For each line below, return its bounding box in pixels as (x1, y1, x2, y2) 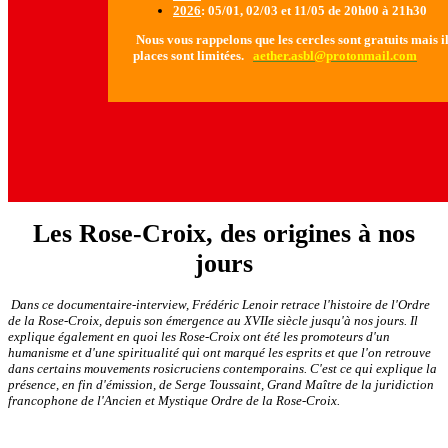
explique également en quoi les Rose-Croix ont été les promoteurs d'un (8, 328, 390, 344)
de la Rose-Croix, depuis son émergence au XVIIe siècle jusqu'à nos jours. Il (8, 312, 418, 328)
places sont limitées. (133, 47, 244, 63)
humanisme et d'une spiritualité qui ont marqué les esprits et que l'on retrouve (8, 344, 431, 360)
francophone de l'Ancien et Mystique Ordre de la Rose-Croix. (8, 392, 340, 408)
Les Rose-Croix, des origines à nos (33, 219, 415, 249)
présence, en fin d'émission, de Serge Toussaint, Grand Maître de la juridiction (8, 376, 434, 392)
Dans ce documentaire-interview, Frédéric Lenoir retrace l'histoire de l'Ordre (11, 296, 430, 312)
